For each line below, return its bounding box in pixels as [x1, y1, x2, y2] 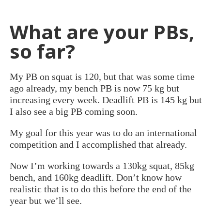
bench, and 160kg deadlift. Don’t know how [10, 171, 182, 183]
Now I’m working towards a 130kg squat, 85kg [10, 160, 194, 171]
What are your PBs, [10, 18, 194, 45]
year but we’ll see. [10, 195, 82, 206]
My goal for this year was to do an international [10, 127, 197, 138]
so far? [10, 37, 75, 64]
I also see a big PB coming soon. [10, 106, 138, 117]
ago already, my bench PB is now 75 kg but [10, 82, 179, 93]
